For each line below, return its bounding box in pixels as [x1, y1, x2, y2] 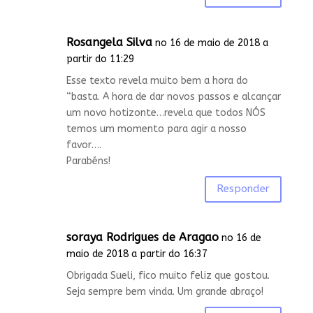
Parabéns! [66, 154, 110, 167]
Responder [217, 182, 270, 196]
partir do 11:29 [66, 52, 134, 65]
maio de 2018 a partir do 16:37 [66, 247, 208, 260]
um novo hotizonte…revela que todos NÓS [66, 106, 265, 119]
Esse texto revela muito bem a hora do [66, 74, 248, 87]
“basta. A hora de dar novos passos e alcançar [66, 90, 281, 103]
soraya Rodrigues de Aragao [66, 230, 219, 244]
